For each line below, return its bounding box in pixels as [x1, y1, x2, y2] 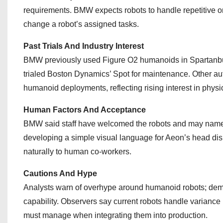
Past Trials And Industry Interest [23, 42, 144, 50]
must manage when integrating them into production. [23, 211, 208, 220]
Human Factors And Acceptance [23, 106, 146, 114]
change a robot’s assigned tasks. [23, 20, 139, 28]
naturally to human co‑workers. [23, 147, 131, 156]
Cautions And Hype [23, 169, 97, 178]
